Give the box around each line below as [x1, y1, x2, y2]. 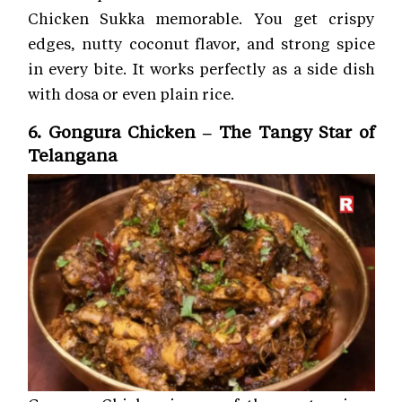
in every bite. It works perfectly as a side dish [28, 57, 375, 78]
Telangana [28, 143, 118, 166]
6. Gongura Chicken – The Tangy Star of [28, 119, 375, 143]
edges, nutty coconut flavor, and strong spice [28, 32, 375, 53]
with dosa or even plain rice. [28, 83, 234, 103]
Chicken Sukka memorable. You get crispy [28, 7, 375, 28]
